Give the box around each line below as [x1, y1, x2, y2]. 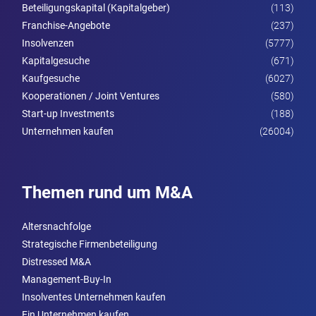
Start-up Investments [22, 107, 114, 119]
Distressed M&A [22, 255, 91, 267]
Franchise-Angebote [22, 19, 110, 31]
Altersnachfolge [22, 220, 91, 232]
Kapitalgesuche [22, 54, 90, 66]
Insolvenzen [22, 37, 74, 49]
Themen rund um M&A [22, 182, 193, 202]
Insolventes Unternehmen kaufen [22, 291, 166, 303]
